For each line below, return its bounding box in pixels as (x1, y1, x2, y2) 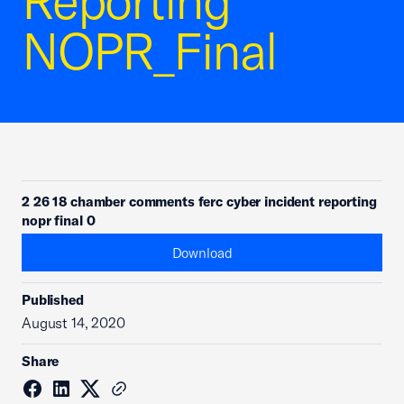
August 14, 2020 (22, 314, 125, 332)
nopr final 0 (22, 212, 96, 229)
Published (22, 291, 84, 308)
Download (171, 243, 233, 262)
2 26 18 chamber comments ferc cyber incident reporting (22, 193, 377, 210)
